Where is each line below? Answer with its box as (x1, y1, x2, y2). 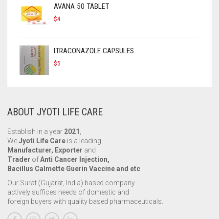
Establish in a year (7, 128, 64, 136)
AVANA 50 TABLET (54, 2, 109, 11)
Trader (7, 155, 30, 164)
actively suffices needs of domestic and (7, 188, 129, 196)
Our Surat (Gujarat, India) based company (7, 178, 135, 187)
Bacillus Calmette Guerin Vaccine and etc (7, 165, 140, 173)
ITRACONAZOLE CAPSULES (54, 46, 134, 56)
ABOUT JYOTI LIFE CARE (7, 106, 103, 118)
